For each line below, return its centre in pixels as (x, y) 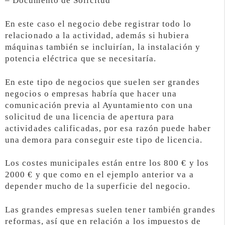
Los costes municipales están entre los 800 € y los (107, 163)
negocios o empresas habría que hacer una (91, 93)
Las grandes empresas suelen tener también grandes (110, 210)
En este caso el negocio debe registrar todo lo (98, 24)
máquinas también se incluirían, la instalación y (103, 47)
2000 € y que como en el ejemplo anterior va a (99, 175)
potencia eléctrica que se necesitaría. (81, 58)
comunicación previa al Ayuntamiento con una (99, 105)
